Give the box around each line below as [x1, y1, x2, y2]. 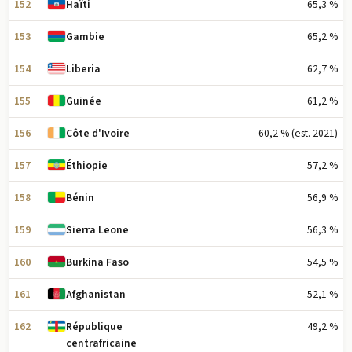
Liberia [66, 61, 101, 77]
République [66, 319, 123, 335]
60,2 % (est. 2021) [258, 125, 339, 141]
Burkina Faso [66, 255, 130, 270]
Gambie [66, 29, 105, 45]
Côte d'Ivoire [66, 126, 130, 141]
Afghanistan [66, 287, 126, 302]
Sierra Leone [66, 222, 130, 238]
